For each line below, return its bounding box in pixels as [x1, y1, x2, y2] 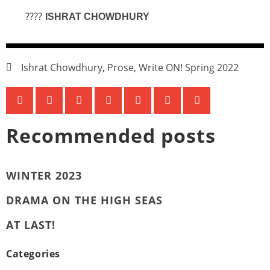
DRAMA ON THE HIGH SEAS [6, 192, 163, 207]
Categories [6, 246, 60, 260]
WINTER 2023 [6, 168, 82, 183]
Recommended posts [6, 122, 216, 148]
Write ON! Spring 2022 [139, 60, 239, 74]
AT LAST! [6, 217, 55, 232]
